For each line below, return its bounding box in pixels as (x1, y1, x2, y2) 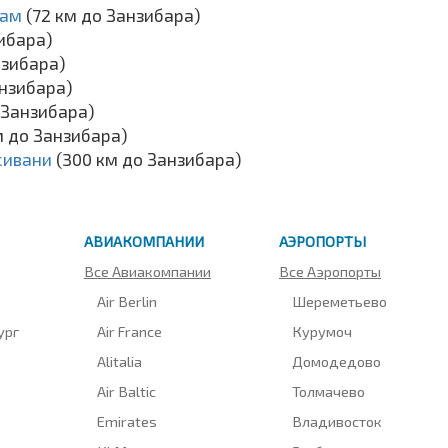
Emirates (97, 411, 158, 430)
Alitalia (97, 351, 143, 370)
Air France (97, 321, 163, 340)
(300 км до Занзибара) (56, 148, 241, 169)
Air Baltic (97, 381, 157, 400)
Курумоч (292, 321, 353, 340)
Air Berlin (97, 291, 158, 310)
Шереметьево (292, 291, 388, 310)
